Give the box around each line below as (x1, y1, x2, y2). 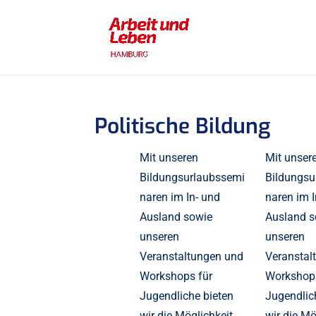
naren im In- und (139, 190, 220, 205)
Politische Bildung (95, 112, 271, 140)
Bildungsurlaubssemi (139, 171, 245, 185)
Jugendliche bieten (139, 289, 233, 303)
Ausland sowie (139, 210, 212, 224)
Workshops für (139, 269, 212, 284)
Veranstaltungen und (139, 250, 243, 264)
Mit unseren (139, 151, 198, 165)
